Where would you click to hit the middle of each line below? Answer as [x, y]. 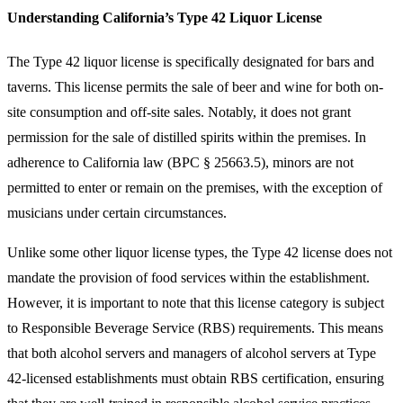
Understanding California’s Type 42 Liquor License [165, 17]
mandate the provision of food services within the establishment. [188, 278]
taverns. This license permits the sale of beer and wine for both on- [195, 87]
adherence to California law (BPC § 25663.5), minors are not [180, 163]
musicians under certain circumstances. [117, 213]
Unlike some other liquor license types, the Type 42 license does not [200, 253]
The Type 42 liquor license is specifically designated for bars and [191, 62]
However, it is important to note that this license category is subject [196, 303]
